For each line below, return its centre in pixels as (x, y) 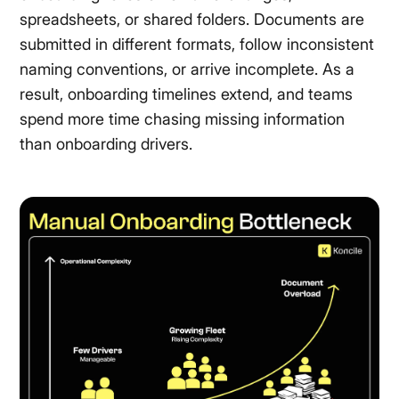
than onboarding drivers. (106, 144)
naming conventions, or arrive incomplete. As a (187, 69)
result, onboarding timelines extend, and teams (187, 94)
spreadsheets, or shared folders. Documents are (192, 19)
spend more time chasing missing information (183, 119)
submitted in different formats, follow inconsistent (197, 44)
